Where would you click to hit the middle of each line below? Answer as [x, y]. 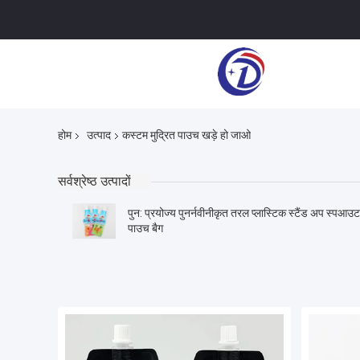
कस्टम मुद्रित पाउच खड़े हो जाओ [186, 135]
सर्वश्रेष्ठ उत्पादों [94, 182]
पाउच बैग [145, 229]
